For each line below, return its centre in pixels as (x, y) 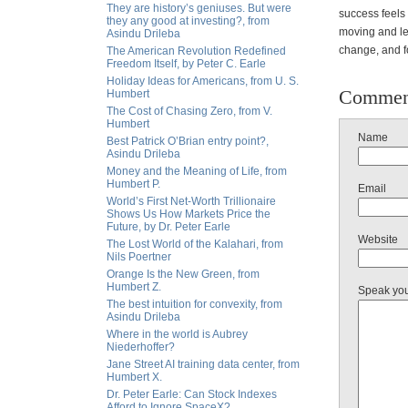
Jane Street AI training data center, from (203, 364)
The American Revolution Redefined (196, 51)
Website (378, 240)
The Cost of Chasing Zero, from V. (189, 111)
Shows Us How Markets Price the (189, 214)
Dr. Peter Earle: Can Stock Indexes (192, 394)
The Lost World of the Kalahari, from (195, 244)
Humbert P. (133, 184)
